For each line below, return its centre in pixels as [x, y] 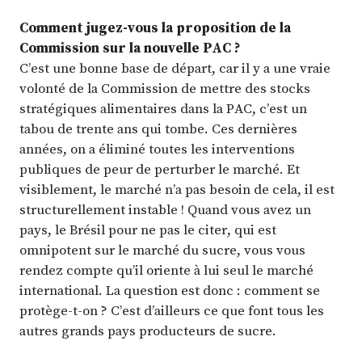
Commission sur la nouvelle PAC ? [130, 47]
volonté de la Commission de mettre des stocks [165, 88]
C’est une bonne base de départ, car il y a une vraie [175, 67]
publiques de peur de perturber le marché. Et [160, 168]
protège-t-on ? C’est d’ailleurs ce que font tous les [172, 310]
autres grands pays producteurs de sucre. [148, 330]
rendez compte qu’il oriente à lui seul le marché [166, 269]
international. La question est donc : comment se [170, 290]
